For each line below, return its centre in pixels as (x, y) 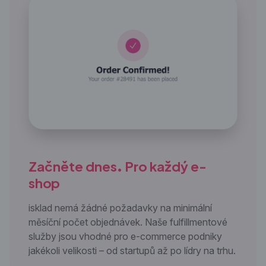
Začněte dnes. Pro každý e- (118, 166)
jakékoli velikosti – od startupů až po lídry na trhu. (132, 250)
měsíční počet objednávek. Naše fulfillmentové (128, 222)
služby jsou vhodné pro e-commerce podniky (125, 236)
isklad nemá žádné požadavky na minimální (120, 208)
